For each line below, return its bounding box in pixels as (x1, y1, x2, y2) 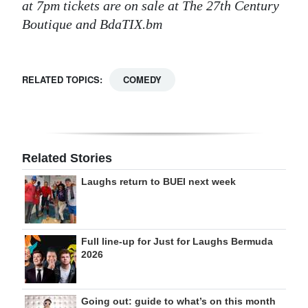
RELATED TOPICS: (22, 72, 102, 86)
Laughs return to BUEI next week (81, 175, 236, 187)
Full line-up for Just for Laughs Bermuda (81, 235, 273, 247)
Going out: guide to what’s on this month (81, 295, 276, 307)
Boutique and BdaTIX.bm (22, 16, 162, 32)
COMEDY (123, 72, 162, 86)
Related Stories (22, 151, 112, 165)
